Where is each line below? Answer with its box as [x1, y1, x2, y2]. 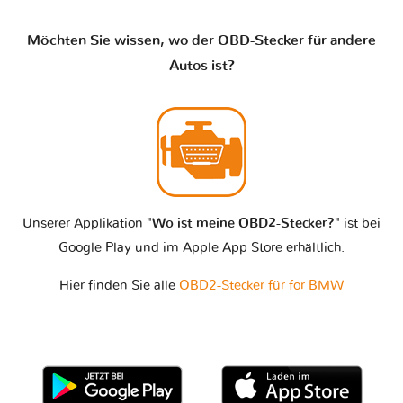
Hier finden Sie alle [59, 278, 179, 292]
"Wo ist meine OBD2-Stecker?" [147, 216, 340, 230]
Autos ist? [168, 58, 235, 73]
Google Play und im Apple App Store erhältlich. [58, 240, 345, 255]
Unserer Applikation [22, 216, 147, 230]
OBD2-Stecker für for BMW [179, 278, 344, 292]
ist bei [340, 216, 381, 230]
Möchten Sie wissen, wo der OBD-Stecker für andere [27, 32, 376, 48]
